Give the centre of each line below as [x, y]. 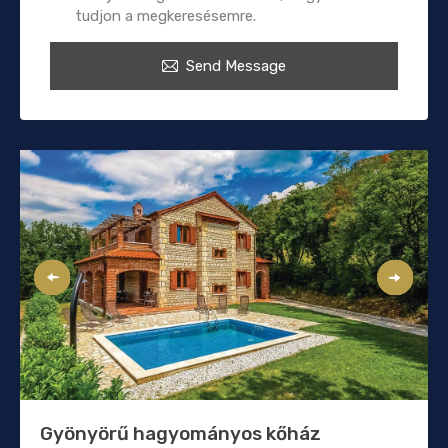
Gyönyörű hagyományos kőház [180, 433]
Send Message [236, 65]
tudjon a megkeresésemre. [165, 15]
